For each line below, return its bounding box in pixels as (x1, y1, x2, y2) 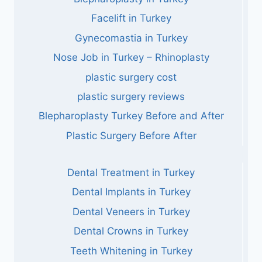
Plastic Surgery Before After (65, 129, 196, 142)
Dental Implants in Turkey (71, 186, 191, 198)
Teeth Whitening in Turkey (70, 244, 192, 257)
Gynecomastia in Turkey (74, 32, 188, 44)
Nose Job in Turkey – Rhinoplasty (53, 51, 209, 64)
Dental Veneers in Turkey (72, 205, 190, 218)
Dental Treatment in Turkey (67, 167, 195, 179)
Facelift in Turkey (91, 12, 171, 25)
